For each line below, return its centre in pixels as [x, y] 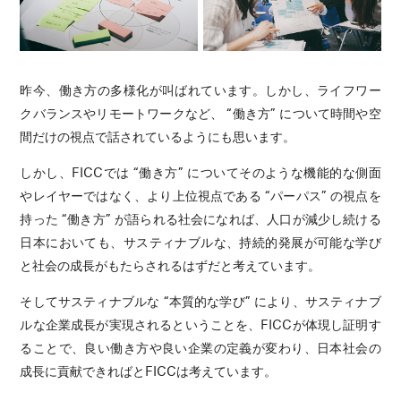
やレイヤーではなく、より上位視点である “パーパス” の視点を [200, 195]
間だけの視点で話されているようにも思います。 [158, 136]
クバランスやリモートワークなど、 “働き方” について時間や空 [200, 112]
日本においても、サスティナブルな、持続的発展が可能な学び [200, 241]
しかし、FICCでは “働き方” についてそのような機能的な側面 [200, 171]
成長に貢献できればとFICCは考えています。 [149, 370]
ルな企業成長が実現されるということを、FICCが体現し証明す [200, 324]
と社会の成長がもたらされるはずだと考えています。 [171, 264]
